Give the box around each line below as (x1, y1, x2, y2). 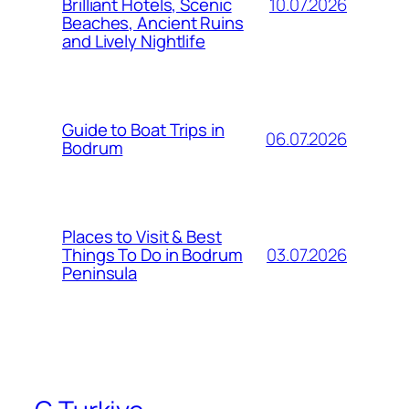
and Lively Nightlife (62, 29, 205, 54)
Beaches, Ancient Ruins (62, 11, 244, 36)
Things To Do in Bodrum (62, 243, 243, 267)
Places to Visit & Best (62, 225, 222, 249)
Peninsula (62, 261, 138, 286)
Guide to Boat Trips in (62, 118, 225, 142)
